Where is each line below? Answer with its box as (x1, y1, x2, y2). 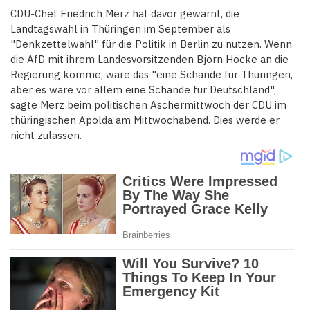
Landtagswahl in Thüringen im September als (10, 22, 230, 36)
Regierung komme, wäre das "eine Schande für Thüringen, (10, 68, 293, 82)
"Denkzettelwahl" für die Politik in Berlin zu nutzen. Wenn (10, 37, 292, 51)
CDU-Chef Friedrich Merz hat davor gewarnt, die (10, 7, 239, 21)
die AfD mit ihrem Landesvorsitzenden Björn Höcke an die (10, 53, 289, 66)
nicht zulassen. (10, 129, 82, 143)
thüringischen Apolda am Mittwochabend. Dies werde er (10, 113, 280, 127)
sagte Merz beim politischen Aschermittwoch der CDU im (10, 98, 286, 112)
